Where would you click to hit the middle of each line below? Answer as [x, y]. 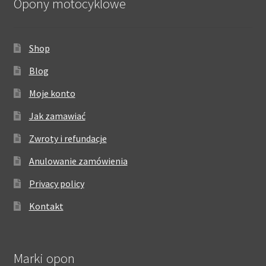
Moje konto [52, 93]
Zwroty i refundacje [68, 138]
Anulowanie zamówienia [78, 161]
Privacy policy [56, 183]
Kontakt [46, 206]
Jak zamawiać [57, 115]
